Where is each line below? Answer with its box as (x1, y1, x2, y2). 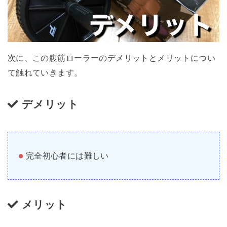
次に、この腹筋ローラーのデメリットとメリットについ (7, 53, 216, 62)
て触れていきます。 (7, 67, 83, 77)
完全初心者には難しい (25, 151, 109, 161)
